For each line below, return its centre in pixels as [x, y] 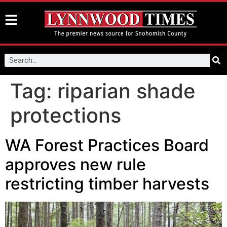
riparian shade [126, 91]
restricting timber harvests [107, 184]
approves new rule [75, 164]
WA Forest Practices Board [107, 145]
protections [66, 115]
